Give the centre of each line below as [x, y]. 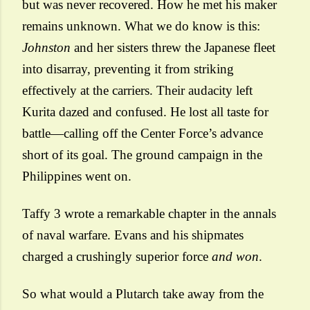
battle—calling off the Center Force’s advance [143, 133]
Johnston [46, 47]
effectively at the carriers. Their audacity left [137, 90]
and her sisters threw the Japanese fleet [173, 47]
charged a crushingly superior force [117, 256]
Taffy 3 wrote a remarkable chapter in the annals [149, 213]
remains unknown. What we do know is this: [141, 26]
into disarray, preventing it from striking [128, 69]
